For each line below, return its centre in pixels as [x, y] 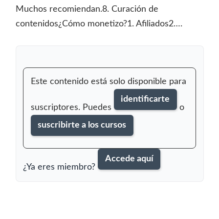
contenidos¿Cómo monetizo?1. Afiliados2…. [99, 24]
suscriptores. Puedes [72, 108]
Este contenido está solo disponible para [108, 82]
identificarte [145, 99]
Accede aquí [129, 159]
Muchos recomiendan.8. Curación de [87, 9]
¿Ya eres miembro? [60, 167]
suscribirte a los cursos [82, 125]
